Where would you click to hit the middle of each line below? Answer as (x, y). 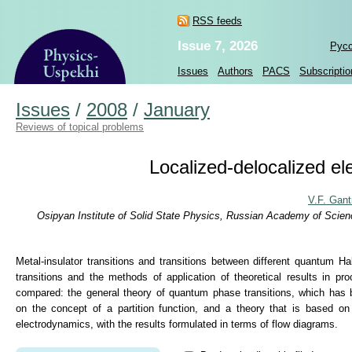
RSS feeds (217, 21)
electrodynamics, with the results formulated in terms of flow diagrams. (177, 324)
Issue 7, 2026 (218, 46)
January (177, 110)
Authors (235, 71)
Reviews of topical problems (80, 127)
